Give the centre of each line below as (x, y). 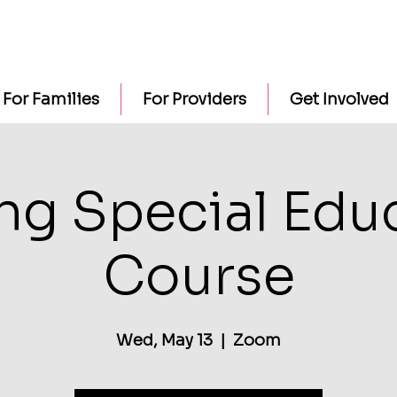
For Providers (194, 99)
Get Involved (339, 99)
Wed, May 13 (164, 340)
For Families (51, 99)
